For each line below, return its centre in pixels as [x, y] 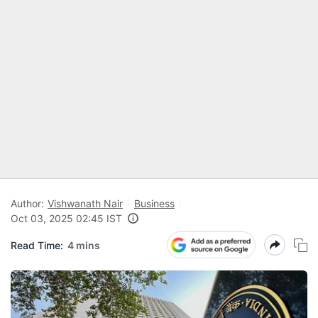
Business [154, 203]
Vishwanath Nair [85, 203]
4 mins [84, 245]
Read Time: [37, 245]
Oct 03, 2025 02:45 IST [66, 218]
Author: [27, 203]
